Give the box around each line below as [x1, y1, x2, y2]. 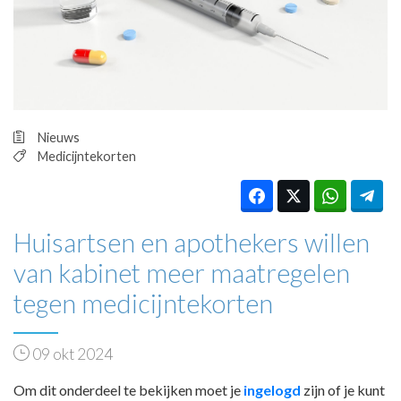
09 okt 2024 [30, 344, 113, 363]
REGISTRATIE [80, 141, 190, 162]
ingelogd [243, 380, 301, 398]
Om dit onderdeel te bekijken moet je [13, 380, 243, 398]
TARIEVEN [99, 41, 184, 62]
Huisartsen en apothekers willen [13, 226, 370, 258]
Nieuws [38, 130, 80, 145]
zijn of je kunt [301, 380, 385, 398]
